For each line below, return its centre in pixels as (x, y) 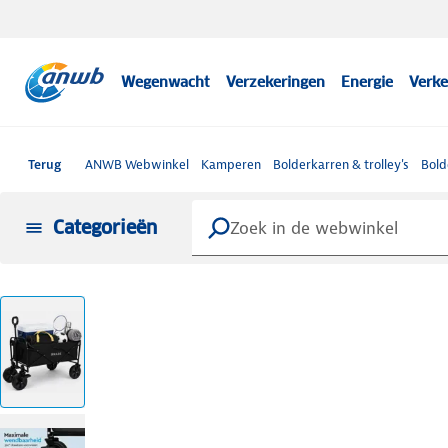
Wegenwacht (166, 82)
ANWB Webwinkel (137, 164)
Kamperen (231, 164)
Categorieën (105, 227)
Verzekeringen (276, 82)
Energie (367, 82)
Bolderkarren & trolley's (341, 164)
